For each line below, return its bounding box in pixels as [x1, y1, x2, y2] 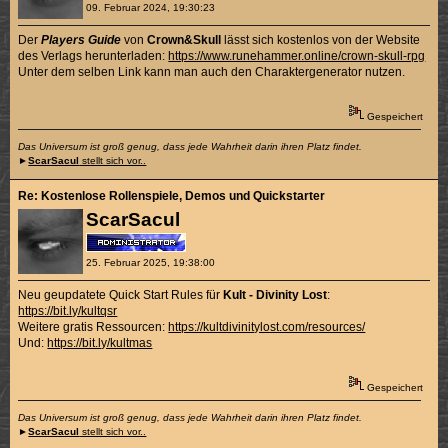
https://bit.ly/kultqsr [18, 303, 118, 318]
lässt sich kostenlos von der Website [221, 32, 421, 47]
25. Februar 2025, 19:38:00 [85, 256, 215, 268]
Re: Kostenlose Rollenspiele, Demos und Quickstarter [18, 188, 326, 203]
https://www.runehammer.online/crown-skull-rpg [168, 48, 426, 63]
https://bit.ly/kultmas [47, 335, 153, 350]
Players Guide [41, 32, 122, 47]
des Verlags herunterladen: [18, 48, 169, 63]
